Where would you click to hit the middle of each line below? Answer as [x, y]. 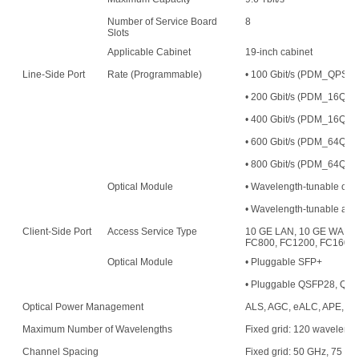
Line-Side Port [53, 75]
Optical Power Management [83, 307]
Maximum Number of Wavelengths [97, 330]
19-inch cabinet [278, 52]
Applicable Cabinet [149, 52]
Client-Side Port [56, 232]
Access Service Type [152, 232]
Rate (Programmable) [154, 75]
